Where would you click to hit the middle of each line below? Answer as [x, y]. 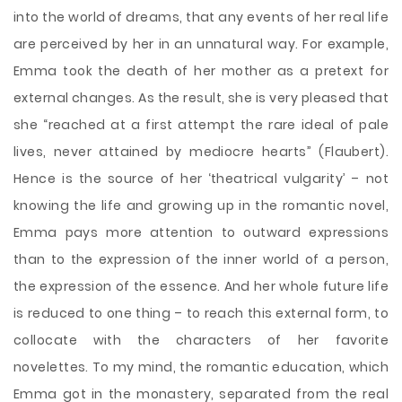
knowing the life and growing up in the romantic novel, [201, 205]
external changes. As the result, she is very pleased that [201, 98]
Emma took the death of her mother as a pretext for [201, 71]
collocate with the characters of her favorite [201, 340]
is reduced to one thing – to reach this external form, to [201, 313]
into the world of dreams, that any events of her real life [201, 17]
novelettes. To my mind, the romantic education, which [201, 367]
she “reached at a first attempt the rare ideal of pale [201, 125]
